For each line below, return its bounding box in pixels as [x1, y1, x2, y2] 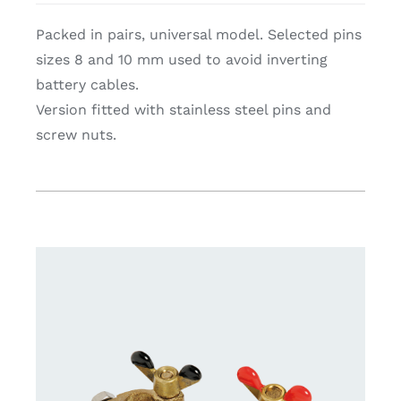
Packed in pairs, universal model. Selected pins [35, 26, 362, 44]
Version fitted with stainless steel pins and [35, 101, 331, 119]
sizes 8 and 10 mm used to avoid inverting [35, 51, 328, 69]
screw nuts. [35, 126, 116, 144]
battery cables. [35, 76, 139, 94]
